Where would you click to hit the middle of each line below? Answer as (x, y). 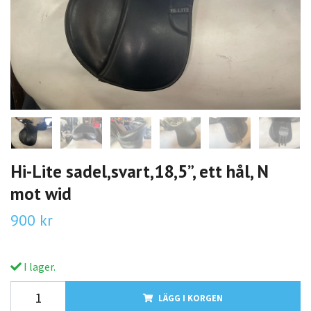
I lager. (39, 266)
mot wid (41, 193)
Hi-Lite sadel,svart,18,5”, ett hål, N (140, 171)
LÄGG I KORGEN (191, 297)
